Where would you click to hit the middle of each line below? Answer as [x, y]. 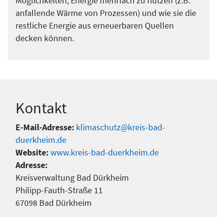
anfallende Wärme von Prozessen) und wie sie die [106, 13]
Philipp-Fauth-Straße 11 [59, 190]
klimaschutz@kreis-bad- [121, 127]
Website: [33, 152]
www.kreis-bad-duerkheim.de [105, 152]
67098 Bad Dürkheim [54, 203]
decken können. [45, 38]
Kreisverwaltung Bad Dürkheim [72, 178]
